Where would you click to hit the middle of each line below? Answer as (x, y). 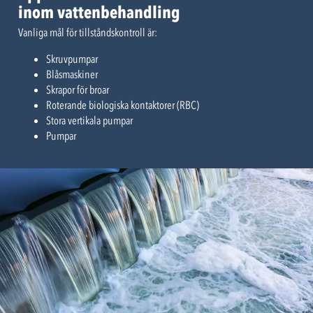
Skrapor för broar (78, 90)
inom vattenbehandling (99, 13)
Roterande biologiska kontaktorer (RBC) (123, 105)
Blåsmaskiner (72, 74)
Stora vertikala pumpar (89, 121)
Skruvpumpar (72, 59)
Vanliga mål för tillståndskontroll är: (88, 32)
